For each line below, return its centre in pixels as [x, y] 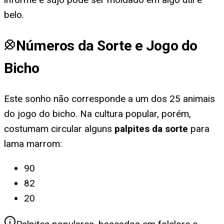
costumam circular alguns [58, 128]
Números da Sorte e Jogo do [107, 46]
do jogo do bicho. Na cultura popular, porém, [97, 113]
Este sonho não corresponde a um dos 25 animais [109, 98]
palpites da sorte [151, 128]
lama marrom [32, 143]
